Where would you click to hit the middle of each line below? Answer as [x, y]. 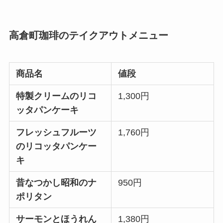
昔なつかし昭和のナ [56, 182]
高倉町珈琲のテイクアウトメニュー [88, 36]
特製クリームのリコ [56, 96]
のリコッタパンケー [56, 146]
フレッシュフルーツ [56, 132]
